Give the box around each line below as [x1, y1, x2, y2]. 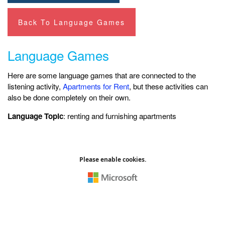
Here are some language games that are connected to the [8, 69, 196, 80]
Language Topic [8, 110, 63, 122]
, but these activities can [129, 80, 208, 91]
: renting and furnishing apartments [63, 110, 176, 121]
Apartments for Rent [63, 80, 129, 91]
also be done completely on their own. [8, 91, 133, 102]
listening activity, [8, 80, 63, 91]
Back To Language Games [18, 17, 125, 27]
